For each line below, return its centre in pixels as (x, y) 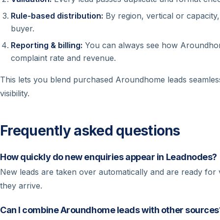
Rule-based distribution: (57, 15)
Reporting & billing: (47, 45)
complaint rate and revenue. (64, 58)
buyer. (23, 28)
